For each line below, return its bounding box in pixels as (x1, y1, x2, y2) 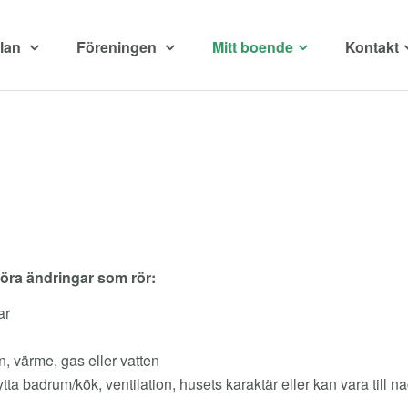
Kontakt (345, 36, 399, 57)
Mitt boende (212, 36, 293, 57)
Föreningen (76, 36, 160, 57)
